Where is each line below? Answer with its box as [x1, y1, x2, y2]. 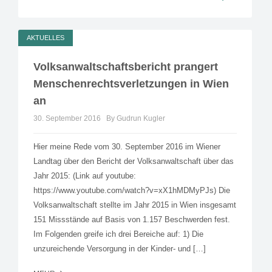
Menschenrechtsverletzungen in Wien [33, 78, 229, 90]
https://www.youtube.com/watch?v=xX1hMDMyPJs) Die [33, 186, 230, 195]
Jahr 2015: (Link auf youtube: [33, 171, 136, 181]
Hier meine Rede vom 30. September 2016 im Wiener [33, 142, 220, 152]
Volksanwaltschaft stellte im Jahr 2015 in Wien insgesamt [33, 200, 236, 210]
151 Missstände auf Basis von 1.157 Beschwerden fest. [33, 215, 230, 225]
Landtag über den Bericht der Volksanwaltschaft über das [33, 157, 234, 166]
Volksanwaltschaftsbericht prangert [33, 61, 218, 73]
